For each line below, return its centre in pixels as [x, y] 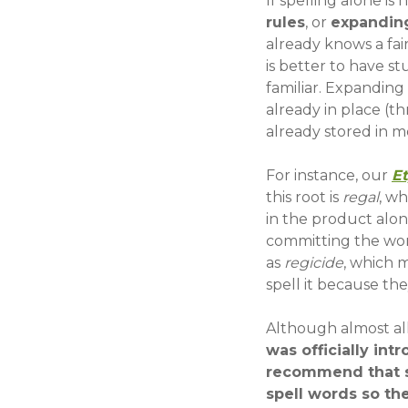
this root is [304, 197]
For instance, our [329, 175]
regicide [314, 263]
